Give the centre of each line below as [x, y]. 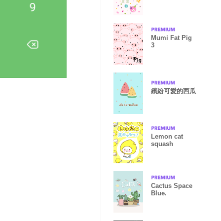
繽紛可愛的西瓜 [173, 91]
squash [162, 144]
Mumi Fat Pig [171, 38]
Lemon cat [167, 136]
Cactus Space [172, 186]
